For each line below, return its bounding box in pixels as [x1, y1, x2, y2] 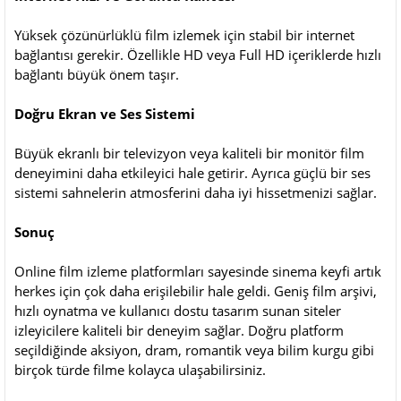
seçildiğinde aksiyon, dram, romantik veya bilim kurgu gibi [14, 340, 374, 359]
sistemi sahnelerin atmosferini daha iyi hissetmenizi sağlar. [14, 183, 377, 201]
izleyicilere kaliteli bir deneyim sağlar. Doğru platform [14, 320, 344, 339]
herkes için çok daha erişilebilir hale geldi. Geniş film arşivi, [14, 281, 377, 300]
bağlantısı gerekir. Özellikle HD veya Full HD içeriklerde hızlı [14, 45, 381, 64]
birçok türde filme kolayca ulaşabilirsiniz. [14, 360, 266, 379]
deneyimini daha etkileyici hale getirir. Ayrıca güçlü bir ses [14, 163, 371, 182]
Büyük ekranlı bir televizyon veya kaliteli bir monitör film [14, 143, 364, 162]
